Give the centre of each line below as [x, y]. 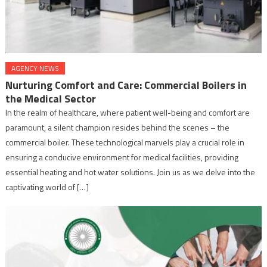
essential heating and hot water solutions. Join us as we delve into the [131, 172]
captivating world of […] [47, 187]
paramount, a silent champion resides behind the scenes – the [118, 127]
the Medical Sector [51, 98]
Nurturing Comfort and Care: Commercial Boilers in [126, 85]
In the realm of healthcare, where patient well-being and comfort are [128, 112]
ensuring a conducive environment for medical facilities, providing [122, 157]
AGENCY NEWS [35, 68]
